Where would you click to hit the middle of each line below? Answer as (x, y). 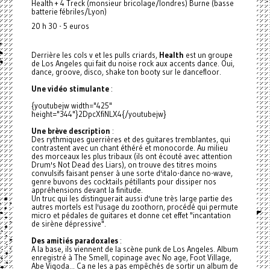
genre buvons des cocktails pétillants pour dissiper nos (124, 182)
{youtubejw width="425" (71, 106)
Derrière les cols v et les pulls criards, (95, 55)
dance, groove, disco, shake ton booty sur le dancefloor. (126, 72)
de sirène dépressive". (68, 224)
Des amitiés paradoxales (74, 241)
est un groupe (208, 55)
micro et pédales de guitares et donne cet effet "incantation (131, 215)
